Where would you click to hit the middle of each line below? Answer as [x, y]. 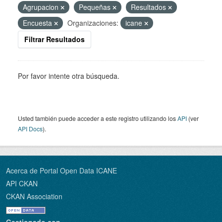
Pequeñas [96, 7]
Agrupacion [42, 7]
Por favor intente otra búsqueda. [69, 76]
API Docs [30, 129]
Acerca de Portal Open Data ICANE [61, 170]
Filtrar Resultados [55, 39]
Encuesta [38, 23]
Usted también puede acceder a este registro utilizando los [98, 118]
